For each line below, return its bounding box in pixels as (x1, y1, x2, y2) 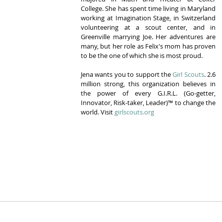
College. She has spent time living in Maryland (81, 4, 216, 13)
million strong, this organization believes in (81, 79, 216, 89)
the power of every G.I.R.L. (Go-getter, (81, 89, 216, 98)
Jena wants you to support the (81, 70, 173, 79)
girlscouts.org (114, 108, 154, 117)
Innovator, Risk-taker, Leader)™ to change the (81, 98, 216, 108)
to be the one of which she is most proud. (81, 51, 203, 60)
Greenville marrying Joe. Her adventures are (81, 32, 216, 42)
